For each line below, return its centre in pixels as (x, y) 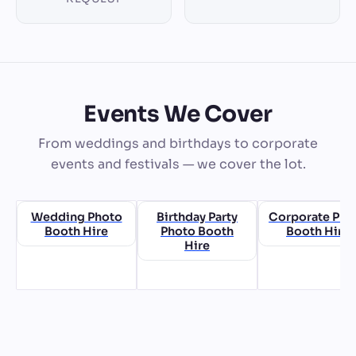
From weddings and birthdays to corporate (178, 144)
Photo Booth (197, 231)
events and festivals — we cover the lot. (178, 164)
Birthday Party (197, 217)
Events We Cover (178, 114)
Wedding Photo (76, 217)
